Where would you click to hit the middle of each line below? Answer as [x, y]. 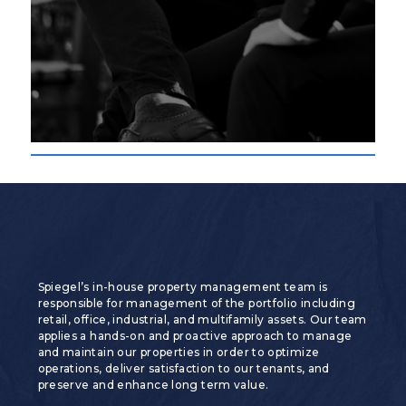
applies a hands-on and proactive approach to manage [195, 335]
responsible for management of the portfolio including [197, 303]
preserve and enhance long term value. [153, 384]
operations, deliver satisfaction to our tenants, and [184, 368]
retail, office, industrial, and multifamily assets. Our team [202, 319]
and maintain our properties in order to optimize [179, 352]
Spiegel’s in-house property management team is [183, 286]
